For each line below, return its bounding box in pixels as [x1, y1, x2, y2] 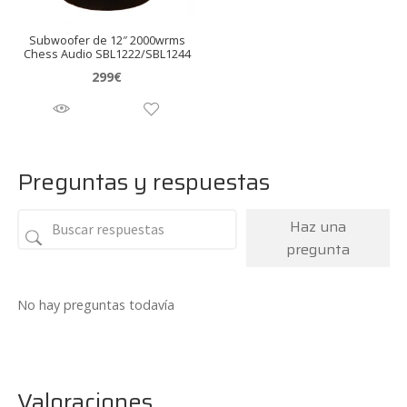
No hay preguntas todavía [17, 295, 175, 313]
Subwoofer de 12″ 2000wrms [28, 33, 185, 49]
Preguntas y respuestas [17, 163, 271, 200]
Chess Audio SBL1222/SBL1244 [23, 46, 191, 63]
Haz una [290, 214, 347, 238]
